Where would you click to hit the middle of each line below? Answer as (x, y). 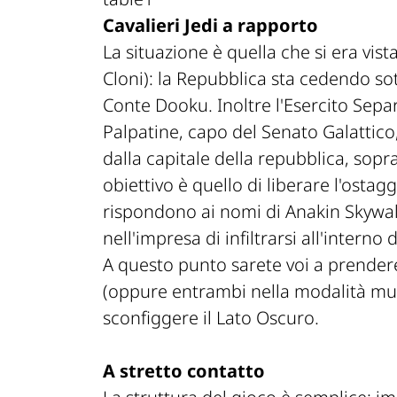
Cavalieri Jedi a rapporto (210, 26)
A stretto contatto (184, 371)
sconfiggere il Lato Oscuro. (211, 318)
